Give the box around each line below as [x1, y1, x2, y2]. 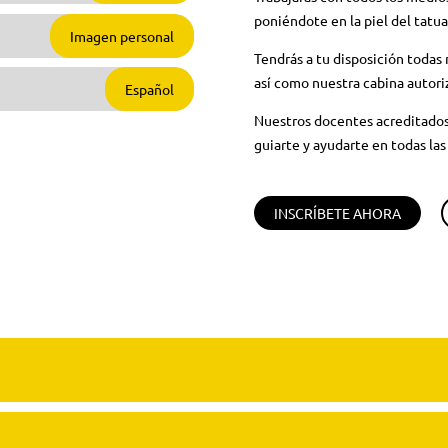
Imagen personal [70, 26, 175, 45]
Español [125, 80, 175, 99]
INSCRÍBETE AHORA [273, 203, 401, 222]
